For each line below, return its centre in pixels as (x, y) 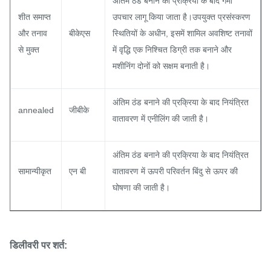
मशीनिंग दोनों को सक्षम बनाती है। (161, 66)
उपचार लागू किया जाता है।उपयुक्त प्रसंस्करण (181, 17)
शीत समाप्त (34, 17)
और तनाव (33, 33)
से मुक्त (29, 50)
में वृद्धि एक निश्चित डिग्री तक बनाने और (172, 50)
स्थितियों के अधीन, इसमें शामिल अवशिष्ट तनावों (182, 33)
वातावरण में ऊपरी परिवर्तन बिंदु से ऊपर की (175, 171)
